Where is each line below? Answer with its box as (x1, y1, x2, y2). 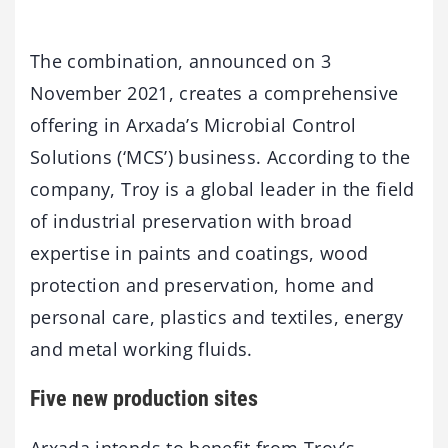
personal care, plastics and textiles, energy (30, 304, 404, 329)
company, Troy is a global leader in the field (30, 176, 415, 201)
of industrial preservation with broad (30, 208, 352, 233)
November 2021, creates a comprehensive (30, 80, 399, 105)
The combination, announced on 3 (30, 48, 331, 73)
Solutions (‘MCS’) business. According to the (30, 144, 411, 169)
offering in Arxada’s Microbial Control (30, 112, 357, 137)
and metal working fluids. (30, 336, 253, 361)
